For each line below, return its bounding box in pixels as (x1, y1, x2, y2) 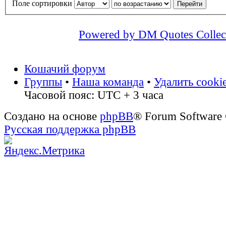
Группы (24, 76, 62, 89)
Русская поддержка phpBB (4, 123, 136, 136)
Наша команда (72, 76, 144, 89)
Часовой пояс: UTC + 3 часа (24, 89, 163, 102)
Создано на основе (4, 110, 100, 123)
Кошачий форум (24, 63, 105, 76)
